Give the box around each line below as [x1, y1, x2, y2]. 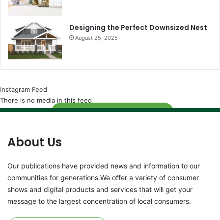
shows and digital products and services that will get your [7, 185, 192, 193]
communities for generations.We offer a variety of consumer [7, 173, 199, 182]
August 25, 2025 [75, 34, 118, 41]
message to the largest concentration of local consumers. [7, 196, 191, 205]
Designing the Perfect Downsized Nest [69, 22, 207, 32]
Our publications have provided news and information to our [7, 161, 200, 170]
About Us [7, 134, 62, 150]
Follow [99, 110, 126, 120]
